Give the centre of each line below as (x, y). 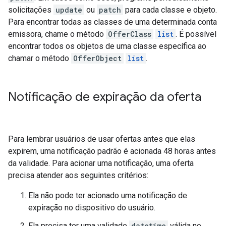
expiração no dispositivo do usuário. (92, 208)
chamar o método (40, 58)
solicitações (31, 10)
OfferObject (97, 58)
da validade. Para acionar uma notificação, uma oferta (101, 163)
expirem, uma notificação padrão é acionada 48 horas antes (112, 151)
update (69, 10)
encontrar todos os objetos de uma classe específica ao (107, 46)
